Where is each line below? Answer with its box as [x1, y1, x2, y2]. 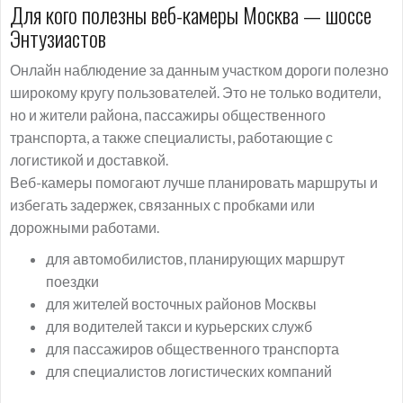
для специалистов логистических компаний [46, 363, 332, 380]
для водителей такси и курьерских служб [46, 318, 312, 335]
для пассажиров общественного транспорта [46, 340, 339, 357]
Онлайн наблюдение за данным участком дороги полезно [10, 61, 389, 78]
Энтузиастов [10, 22, 106, 54]
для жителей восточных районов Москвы [46, 295, 317, 312]
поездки [46, 273, 99, 290]
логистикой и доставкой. [10, 151, 168, 168]
